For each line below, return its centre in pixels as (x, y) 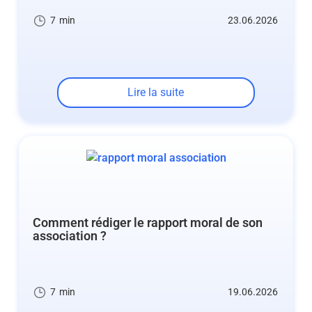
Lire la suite (156, 92)
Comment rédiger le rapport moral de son (147, 223)
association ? (69, 236)
